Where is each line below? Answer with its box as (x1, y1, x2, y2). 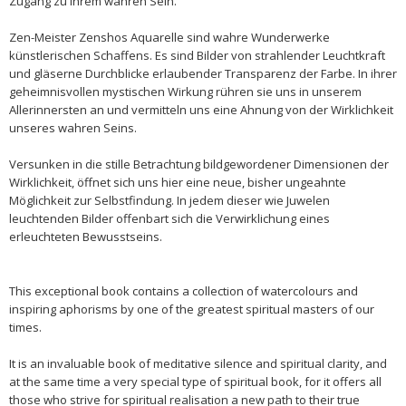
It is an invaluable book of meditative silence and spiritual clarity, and (9, 355, 387, 372)
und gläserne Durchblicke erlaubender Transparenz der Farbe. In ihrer (9, 65, 397, 82)
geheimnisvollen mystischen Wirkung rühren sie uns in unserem (9, 83, 362, 100)
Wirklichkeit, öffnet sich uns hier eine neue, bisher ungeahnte (9, 174, 346, 190)
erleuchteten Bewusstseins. (9, 228, 165, 245)
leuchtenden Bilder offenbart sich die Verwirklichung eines (9, 210, 330, 227)
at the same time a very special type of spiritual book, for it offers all (9, 373, 382, 390)
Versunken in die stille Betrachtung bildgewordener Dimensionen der (9, 156, 389, 172)
